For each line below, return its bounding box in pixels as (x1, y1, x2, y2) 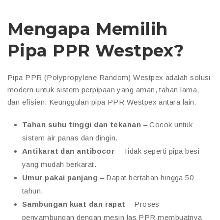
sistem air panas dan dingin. (22, 133, 118, 142)
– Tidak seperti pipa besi (114, 146, 200, 155)
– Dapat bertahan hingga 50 (98, 173, 194, 182)
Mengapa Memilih (7, 18, 168, 39)
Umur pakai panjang (22, 173, 98, 182)
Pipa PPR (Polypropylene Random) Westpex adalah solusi (7, 73, 211, 82)
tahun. (22, 186, 43, 195)
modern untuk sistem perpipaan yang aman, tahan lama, (7, 85, 199, 94)
